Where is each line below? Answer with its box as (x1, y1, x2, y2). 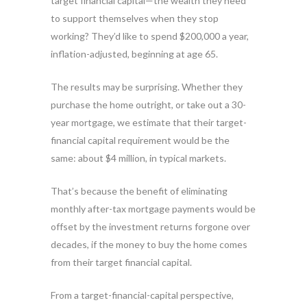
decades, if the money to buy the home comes (51, 238, 247, 250)
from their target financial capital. (51, 256, 192, 268)
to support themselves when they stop (51, 12, 219, 24)
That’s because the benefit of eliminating (51, 185, 228, 197)
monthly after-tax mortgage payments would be (51, 203, 256, 214)
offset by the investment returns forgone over (51, 221, 250, 232)
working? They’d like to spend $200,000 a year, (51, 30, 249, 42)
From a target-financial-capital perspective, (51, 289, 234, 301)
